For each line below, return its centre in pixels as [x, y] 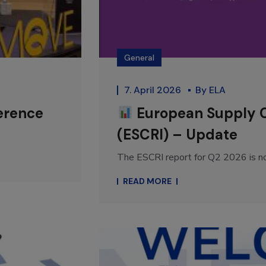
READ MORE [147, 181]
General [139, 58]
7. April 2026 [154, 90]
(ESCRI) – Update [177, 135]
